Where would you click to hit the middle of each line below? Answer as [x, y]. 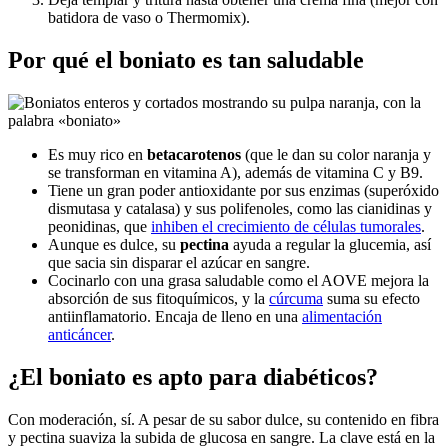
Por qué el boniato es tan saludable [186, 60]
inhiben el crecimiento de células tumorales [286, 227]
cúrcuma [296, 299]
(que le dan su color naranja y [336, 155]
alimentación [342, 317]
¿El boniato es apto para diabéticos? [193, 377]
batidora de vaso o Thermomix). [149, 18]
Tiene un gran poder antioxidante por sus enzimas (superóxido [243, 191]
